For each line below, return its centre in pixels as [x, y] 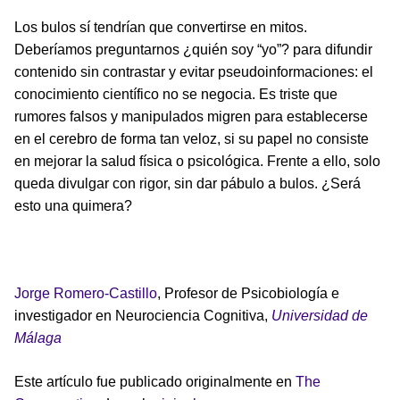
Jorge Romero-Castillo [86, 293]
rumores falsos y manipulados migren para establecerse [191, 116]
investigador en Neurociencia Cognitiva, [143, 315]
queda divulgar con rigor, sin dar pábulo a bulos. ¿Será [187, 183]
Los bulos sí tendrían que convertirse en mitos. [161, 27]
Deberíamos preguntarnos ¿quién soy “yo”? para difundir [193, 49]
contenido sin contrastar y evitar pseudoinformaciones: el [194, 71]
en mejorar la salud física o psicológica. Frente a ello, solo [197, 161]
